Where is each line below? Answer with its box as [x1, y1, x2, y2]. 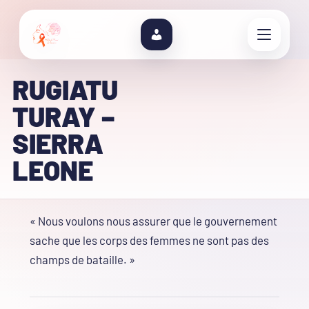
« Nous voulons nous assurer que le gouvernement [30, 214, 277, 228]
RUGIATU [12, 73, 118, 106]
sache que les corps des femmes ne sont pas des [30, 233, 269, 248]
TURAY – [12, 100, 114, 132]
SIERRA [12, 127, 103, 159]
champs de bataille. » [30, 252, 135, 267]
